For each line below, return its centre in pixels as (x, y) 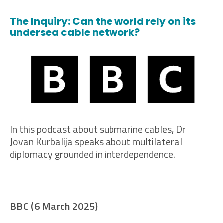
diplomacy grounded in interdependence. (93, 154)
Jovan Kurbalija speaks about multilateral (96, 141)
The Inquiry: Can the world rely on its (103, 22)
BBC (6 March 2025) (54, 206)
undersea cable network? (75, 33)
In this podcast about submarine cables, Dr (98, 129)
